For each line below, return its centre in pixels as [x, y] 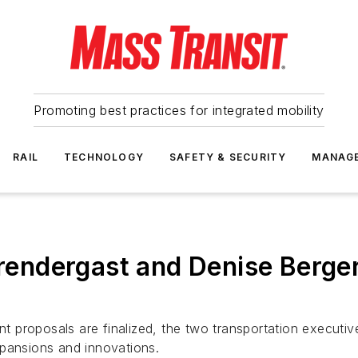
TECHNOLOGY [104, 157]
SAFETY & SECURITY [228, 157]
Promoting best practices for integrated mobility [179, 110]
